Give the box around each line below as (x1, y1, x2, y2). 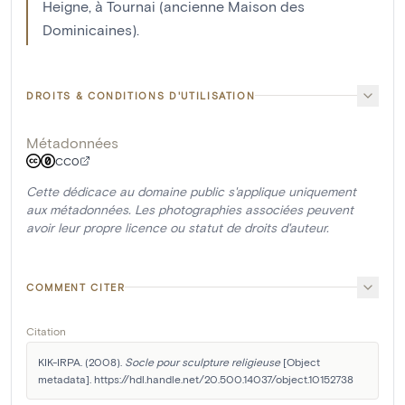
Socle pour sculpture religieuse (125, 354, 280, 368)
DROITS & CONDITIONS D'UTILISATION (26, 89, 256, 101)
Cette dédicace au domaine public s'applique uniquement (26, 183, 356, 199)
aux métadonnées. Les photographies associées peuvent (26, 201, 353, 217)
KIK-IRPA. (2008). (38, 354, 125, 368)
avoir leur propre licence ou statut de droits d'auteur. (26, 219, 329, 235)
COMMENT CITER (26, 280, 126, 293)
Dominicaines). (42, 20, 139, 38)
